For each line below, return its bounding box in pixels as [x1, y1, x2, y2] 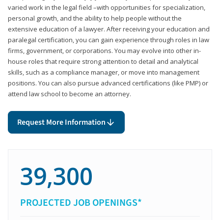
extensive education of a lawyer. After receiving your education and [8, 24, 210, 33]
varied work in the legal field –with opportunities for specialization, [8, 2, 205, 12]
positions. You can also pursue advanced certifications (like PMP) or [8, 78, 208, 87]
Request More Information [17, 116, 106, 128]
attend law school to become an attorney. [8, 89, 131, 98]
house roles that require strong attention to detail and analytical [8, 56, 198, 66]
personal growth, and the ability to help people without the [8, 13, 182, 23]
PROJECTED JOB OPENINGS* [20, 195, 142, 210]
